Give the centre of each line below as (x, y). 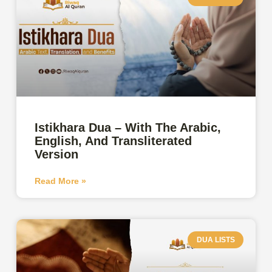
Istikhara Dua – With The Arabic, (128, 127)
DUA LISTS (216, 240)
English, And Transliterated (114, 141)
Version (57, 154)
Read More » (61, 181)
